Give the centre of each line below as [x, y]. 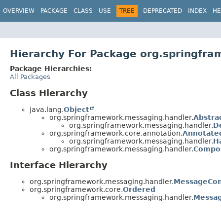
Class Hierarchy [49, 93]
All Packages [30, 76]
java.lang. [47, 109]
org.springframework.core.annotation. [116, 133]
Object [76, 109]
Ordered [139, 190]
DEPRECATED [163, 11]
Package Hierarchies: [51, 68]
